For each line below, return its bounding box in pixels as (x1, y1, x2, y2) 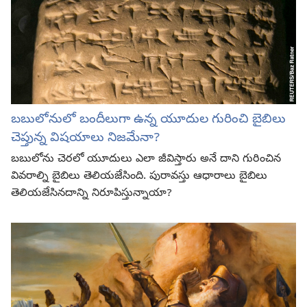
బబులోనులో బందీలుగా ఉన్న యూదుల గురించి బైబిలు (11, 111, 286, 130)
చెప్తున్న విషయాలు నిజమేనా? (11, 130, 160, 148)
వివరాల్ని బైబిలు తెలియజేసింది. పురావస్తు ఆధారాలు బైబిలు (11, 169, 267, 185)
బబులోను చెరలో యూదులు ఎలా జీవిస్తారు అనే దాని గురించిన (11, 152, 281, 168)
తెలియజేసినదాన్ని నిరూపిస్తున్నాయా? (11, 186, 172, 202)
